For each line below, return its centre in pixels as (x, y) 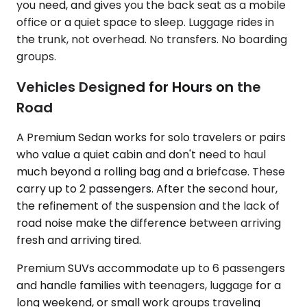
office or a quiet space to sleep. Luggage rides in (145, 23)
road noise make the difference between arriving (149, 223)
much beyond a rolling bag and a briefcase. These (151, 172)
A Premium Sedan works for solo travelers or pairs (151, 138)
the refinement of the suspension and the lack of (148, 206)
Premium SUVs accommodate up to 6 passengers (151, 269)
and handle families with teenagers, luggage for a (149, 286)
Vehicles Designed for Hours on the (139, 87)
